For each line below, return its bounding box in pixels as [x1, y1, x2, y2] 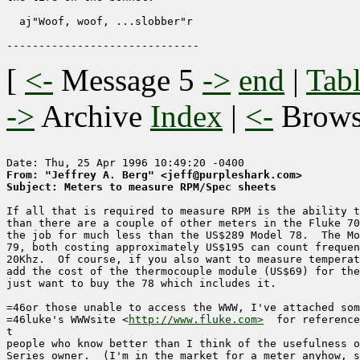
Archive [35, 99, 150, 134]
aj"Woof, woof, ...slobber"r [6, 15, 193, 28]
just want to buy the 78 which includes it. [6, 277, 276, 290]
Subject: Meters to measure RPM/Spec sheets [6, 181, 276, 194]
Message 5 [61, 63, 194, 98]
